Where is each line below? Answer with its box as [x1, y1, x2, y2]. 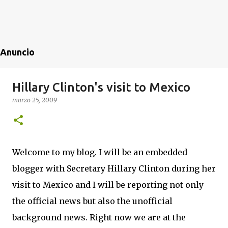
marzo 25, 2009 [12, 96, 57, 104]
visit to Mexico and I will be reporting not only [12, 180, 204, 190]
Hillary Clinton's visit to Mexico [12, 80, 190, 94]
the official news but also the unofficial [12, 196, 173, 206]
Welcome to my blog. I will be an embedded [12, 147, 187, 157]
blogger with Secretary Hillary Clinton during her [12, 163, 216, 174]
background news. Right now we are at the [12, 212, 186, 222]
